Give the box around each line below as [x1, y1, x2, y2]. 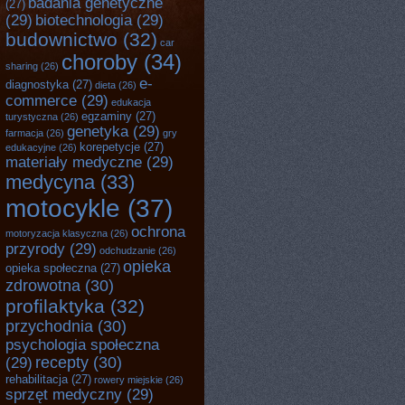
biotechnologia [35, 12, 132, 28]
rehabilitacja [5, 372, 68, 386]
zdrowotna [5, 277, 80, 295]
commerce [5, 92, 77, 108]
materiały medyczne [5, 154, 142, 170]
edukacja [111, 97, 151, 108]
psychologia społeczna [5, 336, 159, 353]
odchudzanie [99, 245, 155, 256]
